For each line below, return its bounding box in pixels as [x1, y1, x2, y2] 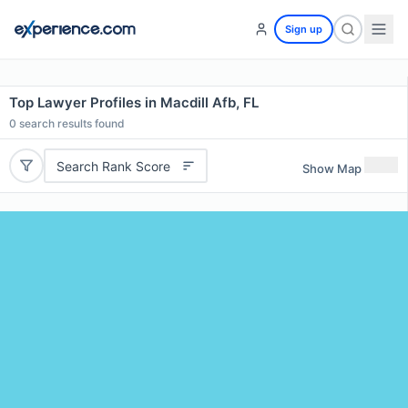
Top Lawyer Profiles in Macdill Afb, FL [9, 94, 259, 111]
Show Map [302, 160, 362, 176]
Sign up [285, 23, 322, 36]
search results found [16, 117, 125, 130]
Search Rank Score [56, 158, 170, 174]
